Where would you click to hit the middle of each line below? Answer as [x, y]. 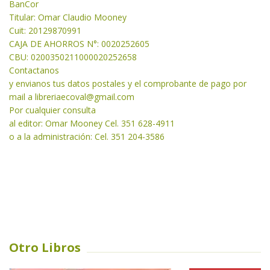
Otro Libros [45, 248]
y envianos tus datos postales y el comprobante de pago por [128, 84]
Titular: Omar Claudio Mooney [68, 17]
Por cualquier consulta [54, 110]
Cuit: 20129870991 [45, 31]
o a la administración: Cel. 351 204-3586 [87, 137]
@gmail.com [110, 97]
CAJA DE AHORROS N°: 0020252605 [79, 44]
